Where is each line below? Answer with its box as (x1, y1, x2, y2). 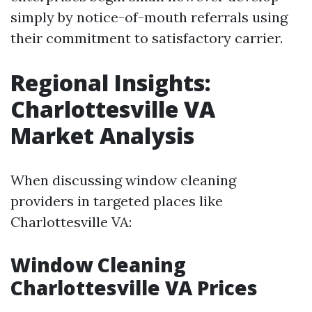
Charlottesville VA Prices (10, 274, 258, 301)
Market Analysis (10, 120, 194, 150)
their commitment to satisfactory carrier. (10, 29, 283, 47)
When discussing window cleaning (10, 171, 236, 189)
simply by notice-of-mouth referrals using (10, 8, 288, 26)
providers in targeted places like (10, 192, 223, 210)
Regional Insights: (10, 68, 211, 97)
